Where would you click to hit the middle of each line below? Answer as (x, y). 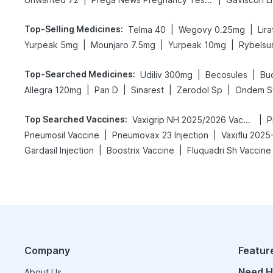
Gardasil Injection (59, 150)
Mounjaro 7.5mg (123, 45)
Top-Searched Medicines (79, 74)
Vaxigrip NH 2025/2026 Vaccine (247, 120)
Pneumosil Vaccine (62, 135)
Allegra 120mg (53, 90)
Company (47, 250)
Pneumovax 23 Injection (160, 135)
